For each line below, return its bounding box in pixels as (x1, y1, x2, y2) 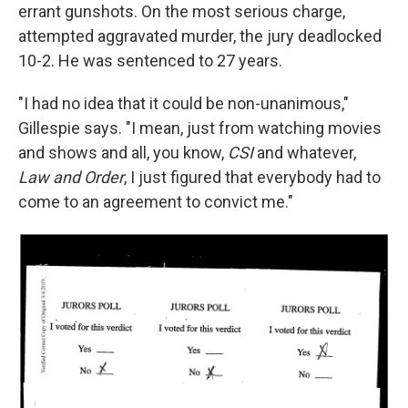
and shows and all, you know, (18, 143, 228, 162)
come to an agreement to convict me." (18, 192, 293, 211)
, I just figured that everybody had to (124, 168, 381, 187)
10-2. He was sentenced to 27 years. (18, 51, 282, 70)
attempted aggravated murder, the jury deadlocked (18, 26, 382, 46)
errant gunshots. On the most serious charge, (18, 2, 345, 21)
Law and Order (18, 168, 124, 187)
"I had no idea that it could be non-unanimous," (18, 94, 349, 113)
